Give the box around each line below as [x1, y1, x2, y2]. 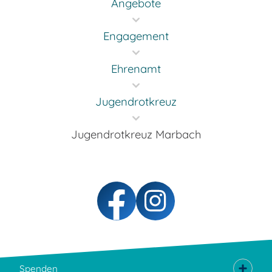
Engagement [103, 29, 169, 43]
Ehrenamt [111, 61, 161, 76]
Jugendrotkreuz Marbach [71, 127, 201, 141]
